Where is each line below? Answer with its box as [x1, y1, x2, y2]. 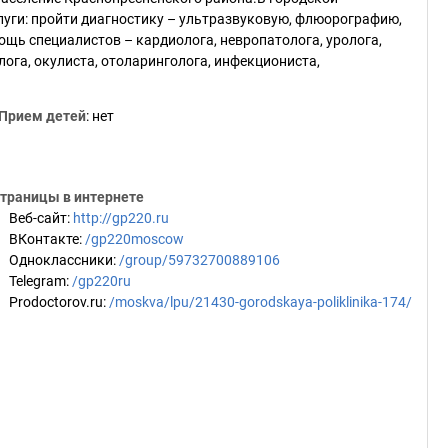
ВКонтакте [9, 231, 79, 247]
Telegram [9, 273, 66, 289]
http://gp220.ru [73, 210, 169, 226]
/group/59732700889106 [119, 252, 280, 268]
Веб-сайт [9, 210, 67, 226]
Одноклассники [9, 252, 113, 268]
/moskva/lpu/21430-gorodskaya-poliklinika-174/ [109, 294, 412, 310]
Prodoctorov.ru [9, 294, 103, 310]
